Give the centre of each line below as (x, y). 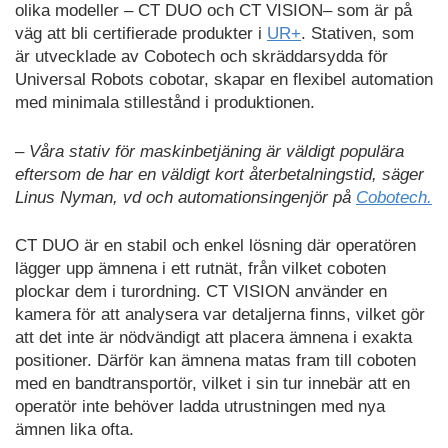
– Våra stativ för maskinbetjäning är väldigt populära (209, 151)
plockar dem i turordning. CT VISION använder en (201, 292)
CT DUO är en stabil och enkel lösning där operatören (215, 246)
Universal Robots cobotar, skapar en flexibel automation (224, 80)
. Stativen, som (357, 34)
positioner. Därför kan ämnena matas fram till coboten (215, 361)
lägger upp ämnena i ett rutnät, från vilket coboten (200, 269)
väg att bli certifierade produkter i (141, 34)
